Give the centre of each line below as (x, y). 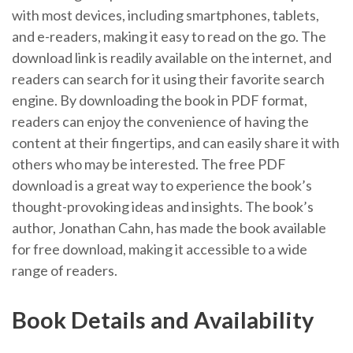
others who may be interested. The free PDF (149, 164)
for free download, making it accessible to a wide (160, 249)
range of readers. (65, 271)
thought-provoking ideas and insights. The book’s (163, 207)
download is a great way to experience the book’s (162, 186)
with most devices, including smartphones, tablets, (165, 15)
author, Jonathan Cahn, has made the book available (169, 228)
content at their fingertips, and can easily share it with (176, 143)
